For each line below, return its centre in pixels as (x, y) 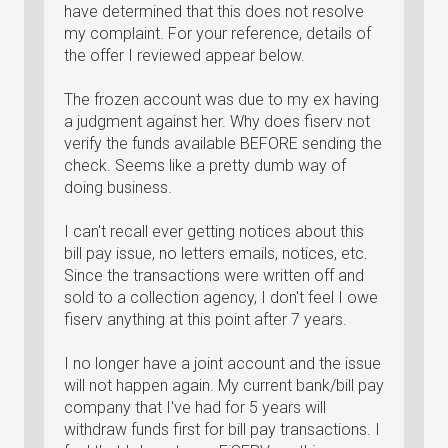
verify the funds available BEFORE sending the (223, 143)
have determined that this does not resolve (214, 11)
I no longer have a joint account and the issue (222, 363)
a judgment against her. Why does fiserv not (217, 121)
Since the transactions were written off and (214, 275)
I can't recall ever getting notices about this (214, 231)
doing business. (118, 187)
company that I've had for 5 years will (195, 407)
